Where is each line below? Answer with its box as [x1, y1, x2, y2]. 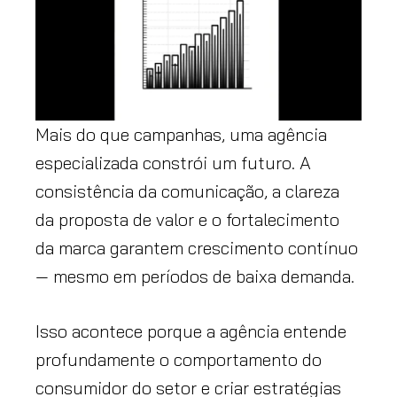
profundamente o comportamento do [35, 347, 322, 370]
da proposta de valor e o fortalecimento [35, 207, 339, 230]
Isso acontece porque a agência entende [35, 319, 346, 342]
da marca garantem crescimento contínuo [35, 236, 358, 259]
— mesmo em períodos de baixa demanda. [35, 264, 354, 287]
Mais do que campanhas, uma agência [35, 122, 327, 145]
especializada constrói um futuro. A [35, 151, 311, 174]
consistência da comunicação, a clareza [35, 179, 339, 202]
